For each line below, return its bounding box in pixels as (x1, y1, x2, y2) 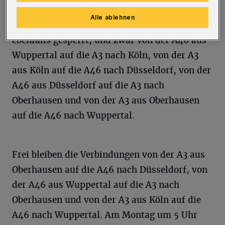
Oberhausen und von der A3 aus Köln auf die (12, 194, 201, 205)
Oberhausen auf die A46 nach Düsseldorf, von (12, 164, 207, 175)
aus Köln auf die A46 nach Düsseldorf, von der (12, 64, 211, 76)
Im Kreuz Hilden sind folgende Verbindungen (12, 19, 204, 31)
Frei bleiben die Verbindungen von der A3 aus (12, 149, 205, 160)
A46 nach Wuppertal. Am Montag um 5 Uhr (12, 209, 197, 220)
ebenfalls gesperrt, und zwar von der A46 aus (12, 34, 206, 46)
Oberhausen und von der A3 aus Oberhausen (12, 94, 199, 106)
